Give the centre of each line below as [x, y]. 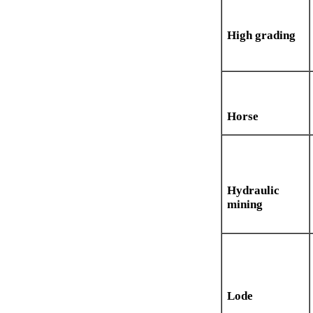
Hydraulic [253, 191]
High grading [261, 36]
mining [245, 205]
